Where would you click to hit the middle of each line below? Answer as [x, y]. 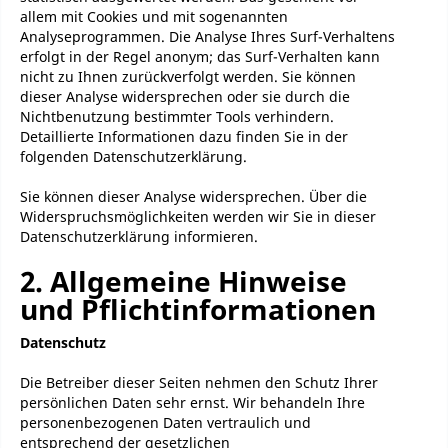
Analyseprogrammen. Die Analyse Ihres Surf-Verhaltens [207, 36]
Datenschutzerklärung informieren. [139, 236]
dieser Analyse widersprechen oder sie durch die [185, 96]
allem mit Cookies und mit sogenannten [154, 16]
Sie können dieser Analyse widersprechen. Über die [193, 196]
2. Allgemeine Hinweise [183, 281]
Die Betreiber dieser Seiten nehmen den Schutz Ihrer [199, 382]
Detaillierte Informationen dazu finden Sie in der [184, 136]
